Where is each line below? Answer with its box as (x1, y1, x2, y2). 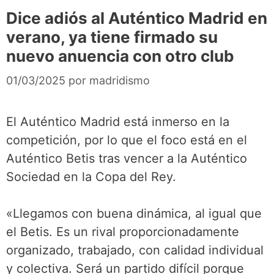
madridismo (89, 73, 150, 87)
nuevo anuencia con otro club (6, 46, 234, 65)
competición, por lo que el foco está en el (6, 132, 247, 147)
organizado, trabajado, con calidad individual (6, 242, 264, 257)
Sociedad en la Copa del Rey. (6, 169, 176, 184)
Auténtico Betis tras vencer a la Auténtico (6, 150, 247, 166)
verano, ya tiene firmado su (6, 27, 218, 46)
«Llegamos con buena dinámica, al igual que (6, 206, 262, 221)
